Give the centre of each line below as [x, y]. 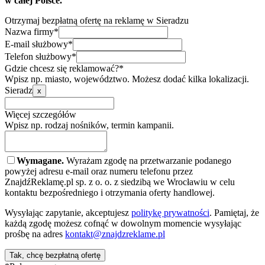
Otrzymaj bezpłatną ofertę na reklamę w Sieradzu [97, 20]
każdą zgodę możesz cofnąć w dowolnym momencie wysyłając [123, 223]
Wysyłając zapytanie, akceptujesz [67, 212]
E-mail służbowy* [39, 44]
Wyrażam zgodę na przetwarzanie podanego [148, 160]
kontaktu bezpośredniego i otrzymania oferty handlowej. [110, 192]
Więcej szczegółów [41, 114]
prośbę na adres [34, 234]
